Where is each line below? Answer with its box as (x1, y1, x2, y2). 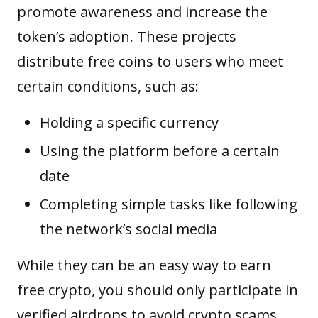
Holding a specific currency (40, 112, 219, 132)
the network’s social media (40, 219, 221, 238)
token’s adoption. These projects (17, 26, 236, 46)
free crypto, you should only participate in (17, 280, 298, 300)
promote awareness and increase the (17, 1, 268, 21)
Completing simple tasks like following (40, 194, 297, 214)
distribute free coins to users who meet (17, 51, 283, 71)
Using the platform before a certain (40, 141, 280, 160)
